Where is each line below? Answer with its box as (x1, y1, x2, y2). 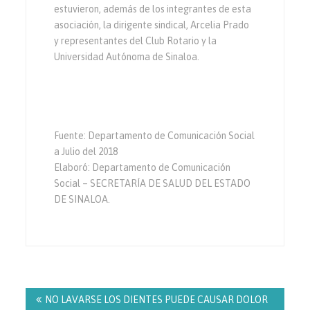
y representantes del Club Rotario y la (54, 35, 217, 46)
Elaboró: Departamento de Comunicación (54, 161, 231, 173)
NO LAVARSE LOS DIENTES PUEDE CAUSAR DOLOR (45, 293, 268, 305)
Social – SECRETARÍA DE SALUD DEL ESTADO (54, 177, 251, 189)
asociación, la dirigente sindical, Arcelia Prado (54, 19, 250, 30)
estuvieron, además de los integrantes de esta (54, 3, 252, 15)
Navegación (25, 273, 100, 290)
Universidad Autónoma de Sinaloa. (54, 51, 200, 62)
